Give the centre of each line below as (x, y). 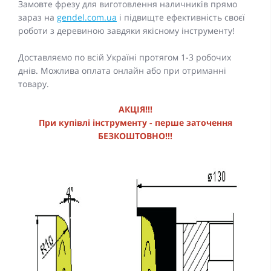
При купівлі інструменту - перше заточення (135, 122)
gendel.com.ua (87, 17)
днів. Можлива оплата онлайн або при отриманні (122, 70)
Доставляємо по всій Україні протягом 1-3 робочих (125, 57)
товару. (34, 83)
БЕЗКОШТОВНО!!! (135, 135)
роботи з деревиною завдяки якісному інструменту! (126, 30)
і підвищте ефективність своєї (181, 17)
